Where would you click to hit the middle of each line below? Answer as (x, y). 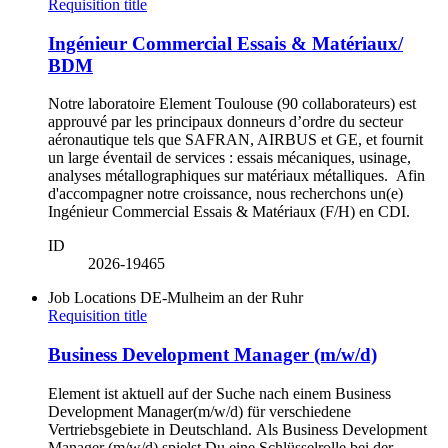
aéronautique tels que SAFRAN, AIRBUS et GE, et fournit (235, 140)
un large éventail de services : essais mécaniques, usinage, (229, 158)
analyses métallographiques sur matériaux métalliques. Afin (236, 176)
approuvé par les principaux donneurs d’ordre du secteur (225, 122)
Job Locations (92, 298)
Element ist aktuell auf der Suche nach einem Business (219, 393)
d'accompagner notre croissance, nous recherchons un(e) (225, 194)
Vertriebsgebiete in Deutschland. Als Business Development (237, 429)
